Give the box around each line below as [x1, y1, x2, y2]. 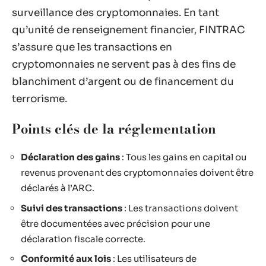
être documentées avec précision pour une [21, 217, 210, 229]
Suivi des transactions [21, 202, 122, 214]
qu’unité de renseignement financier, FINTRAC [12, 24, 245, 36]
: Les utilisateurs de [111, 253, 197, 264]
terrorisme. [12, 93, 67, 105]
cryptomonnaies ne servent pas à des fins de [12, 58, 236, 71]
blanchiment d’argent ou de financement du [12, 75, 234, 88]
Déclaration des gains [21, 151, 120, 163]
